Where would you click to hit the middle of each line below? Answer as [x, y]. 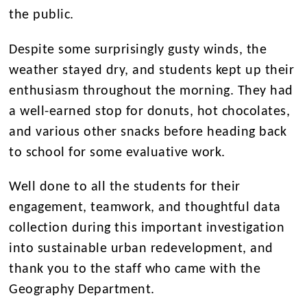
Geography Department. [82, 290]
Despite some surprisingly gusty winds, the [138, 50]
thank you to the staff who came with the [135, 269]
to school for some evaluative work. [117, 152]
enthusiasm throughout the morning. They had [151, 91]
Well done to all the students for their [125, 187]
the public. [44, 15]
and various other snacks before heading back [148, 132]
